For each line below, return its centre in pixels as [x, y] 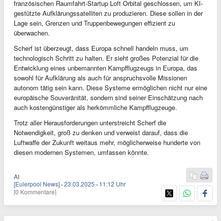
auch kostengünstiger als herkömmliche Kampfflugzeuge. [95, 107]
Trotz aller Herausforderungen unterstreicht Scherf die [90, 123]
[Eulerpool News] [37, 184]
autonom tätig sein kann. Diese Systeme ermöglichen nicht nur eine [110, 88]
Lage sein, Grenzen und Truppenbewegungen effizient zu [94, 23]
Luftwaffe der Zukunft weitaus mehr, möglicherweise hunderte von [107, 142]
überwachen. [32, 33]
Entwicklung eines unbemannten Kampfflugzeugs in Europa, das [106, 68]
